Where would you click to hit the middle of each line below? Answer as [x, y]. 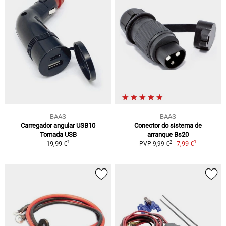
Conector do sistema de [168, 126]
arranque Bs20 [168, 135]
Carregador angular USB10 [58, 126]
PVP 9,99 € [154, 144]
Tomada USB [58, 135]
